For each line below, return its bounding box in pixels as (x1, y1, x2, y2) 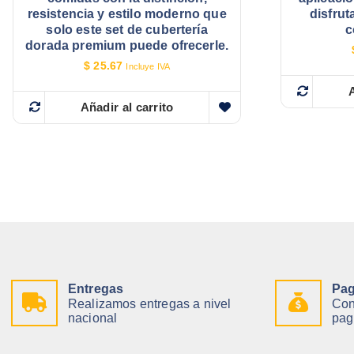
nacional (68, 311, 118, 325)
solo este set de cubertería (46, 23, 208, 37)
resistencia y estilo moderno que (27, 7, 227, 21)
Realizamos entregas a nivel (68, 296, 232, 311)
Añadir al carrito (80, 100, 174, 114)
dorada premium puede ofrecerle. (25, 39, 229, 53)
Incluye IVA (126, 62, 171, 72)
